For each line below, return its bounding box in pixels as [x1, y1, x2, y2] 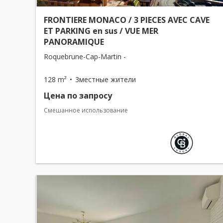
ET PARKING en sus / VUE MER [44, 25, 158, 36]
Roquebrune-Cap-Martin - [44, 52, 126, 61]
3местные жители [75, 75, 136, 84]
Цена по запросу [44, 90, 112, 101]
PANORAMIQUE [44, 36, 104, 47]
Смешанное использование [44, 106, 128, 114]
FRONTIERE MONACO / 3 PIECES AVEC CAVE [44, 14, 210, 25]
